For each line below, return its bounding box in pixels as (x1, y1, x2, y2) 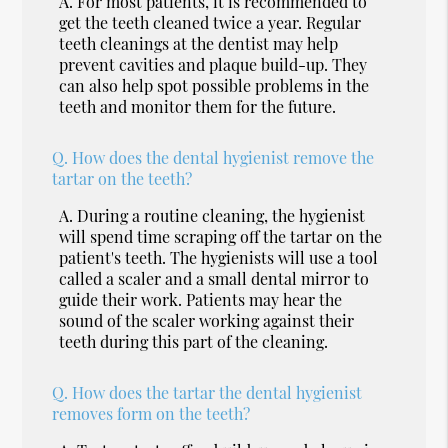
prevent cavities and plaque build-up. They (59, 53, 368, 75)
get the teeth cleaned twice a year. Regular (59, 11, 362, 33)
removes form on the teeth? (52, 402, 251, 424)
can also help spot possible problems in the (59, 74, 370, 96)
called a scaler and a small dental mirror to (59, 267, 370, 289)
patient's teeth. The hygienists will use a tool (59, 246, 379, 268)
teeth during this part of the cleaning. (59, 330, 329, 352)
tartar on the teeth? (52, 167, 193, 189)
